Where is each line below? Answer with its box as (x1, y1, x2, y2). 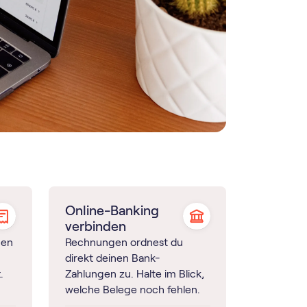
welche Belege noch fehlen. (64, 283, 200, 295)
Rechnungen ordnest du (64, 236, 183, 248)
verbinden (64, 218, 126, 234)
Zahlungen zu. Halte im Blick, (64, 267, 204, 280)
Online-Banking (64, 202, 159, 218)
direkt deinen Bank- (64, 251, 160, 264)
